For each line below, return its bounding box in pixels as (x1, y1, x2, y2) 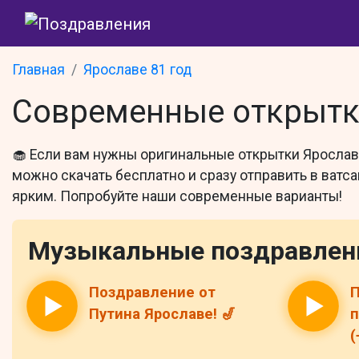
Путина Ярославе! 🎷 (89, 305, 236, 323)
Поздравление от (89, 283, 216, 301)
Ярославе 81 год (83, 61, 192, 78)
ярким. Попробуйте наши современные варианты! (12, 188, 342, 204)
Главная (12, 61, 65, 78)
